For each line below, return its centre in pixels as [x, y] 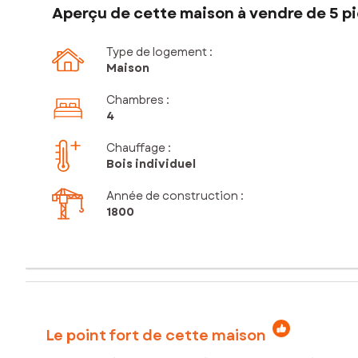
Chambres [135, 100]
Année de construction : [175, 196]
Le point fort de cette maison [156, 335]
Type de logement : [159, 52]
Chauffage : [139, 148]
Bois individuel [151, 164]
